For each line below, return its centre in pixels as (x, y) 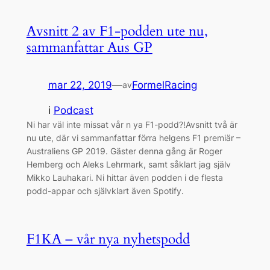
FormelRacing (164, 85)
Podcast (73, 111)
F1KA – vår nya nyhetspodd (108, 239)
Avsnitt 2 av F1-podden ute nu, (117, 31)
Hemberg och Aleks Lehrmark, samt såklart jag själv (128, 165)
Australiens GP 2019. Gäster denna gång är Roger (124, 151)
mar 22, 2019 (80, 85)
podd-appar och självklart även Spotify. (105, 191)
